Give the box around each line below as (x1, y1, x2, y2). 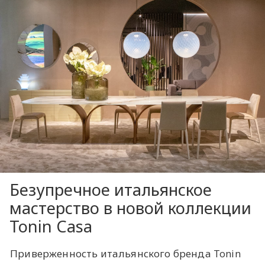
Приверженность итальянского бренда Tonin (10, 247, 241, 261)
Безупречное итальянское (9, 179, 212, 201)
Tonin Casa (9, 215, 92, 238)
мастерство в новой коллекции (9, 197, 251, 219)
